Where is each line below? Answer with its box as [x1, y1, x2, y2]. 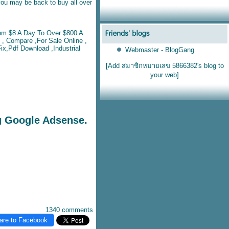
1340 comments [45, 206, 93, 214]
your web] [150, 71, 179, 79]
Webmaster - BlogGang [125, 46, 194, 54]
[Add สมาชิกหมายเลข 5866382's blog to [105, 62, 224, 70]
